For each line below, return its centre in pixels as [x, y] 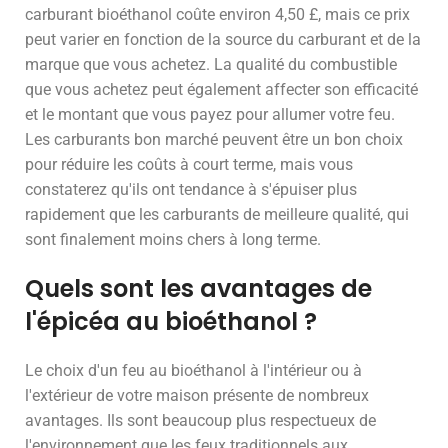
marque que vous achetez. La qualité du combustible [211, 64]
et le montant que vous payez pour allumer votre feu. [210, 114]
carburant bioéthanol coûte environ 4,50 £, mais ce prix [217, 14]
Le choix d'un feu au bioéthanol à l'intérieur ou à [193, 370]
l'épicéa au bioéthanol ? [171, 321]
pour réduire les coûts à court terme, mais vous [189, 164]
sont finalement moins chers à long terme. [173, 239]
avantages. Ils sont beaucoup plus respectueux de [200, 420]
